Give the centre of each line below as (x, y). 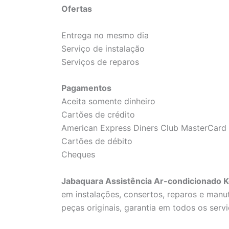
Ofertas (77, 8)
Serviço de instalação (103, 48)
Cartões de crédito (98, 115)
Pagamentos (86, 88)
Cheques (78, 155)
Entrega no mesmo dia (105, 35)
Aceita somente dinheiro (108, 101)
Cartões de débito (97, 141)
